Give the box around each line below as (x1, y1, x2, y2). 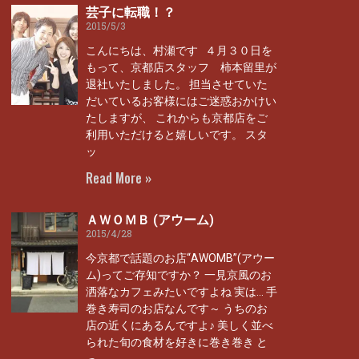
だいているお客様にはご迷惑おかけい (86, 95, 276, 107)
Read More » (86, 168, 151, 188)
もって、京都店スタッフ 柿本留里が (86, 61, 276, 74)
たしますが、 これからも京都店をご (86, 111, 268, 124)
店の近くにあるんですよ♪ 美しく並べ (86, 319, 273, 332)
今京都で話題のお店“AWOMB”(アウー (86, 252, 275, 264)
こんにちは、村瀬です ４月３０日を (86, 44, 272, 57)
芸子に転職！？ (86, 5, 175, 20)
